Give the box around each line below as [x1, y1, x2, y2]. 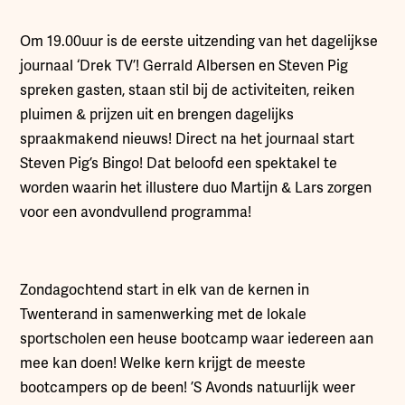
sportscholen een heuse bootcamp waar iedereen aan [20, 330, 374, 348]
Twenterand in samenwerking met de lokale [20, 306, 307, 324]
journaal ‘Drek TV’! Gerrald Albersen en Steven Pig [20, 57, 349, 75]
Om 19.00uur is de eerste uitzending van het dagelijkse [20, 33, 379, 51]
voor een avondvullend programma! [20, 203, 252, 221]
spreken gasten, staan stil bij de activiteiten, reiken [20, 81, 355, 99]
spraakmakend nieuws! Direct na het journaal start [20, 130, 355, 148]
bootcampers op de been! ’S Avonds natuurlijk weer [20, 379, 356, 397]
